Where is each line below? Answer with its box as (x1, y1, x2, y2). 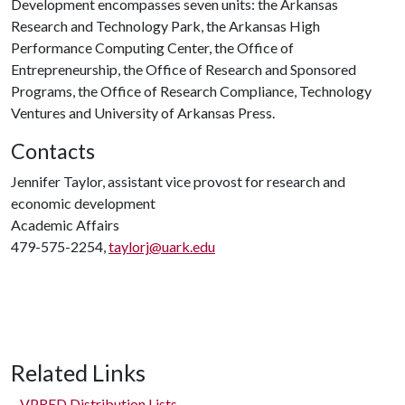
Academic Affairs (11, 216, 119, 233)
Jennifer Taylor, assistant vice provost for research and (11, 173, 345, 190)
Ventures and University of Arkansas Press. (11, 104, 278, 121)
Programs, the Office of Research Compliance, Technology (11, 82, 372, 99)
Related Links (11, 359, 146, 386)
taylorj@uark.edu (108, 238, 215, 255)
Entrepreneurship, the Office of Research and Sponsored (11, 61, 356, 78)
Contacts (11, 138, 95, 164)
